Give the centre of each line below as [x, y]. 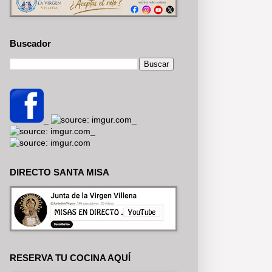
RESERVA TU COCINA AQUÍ [70, 257]
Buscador [30, 43]
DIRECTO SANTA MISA [59, 172]
